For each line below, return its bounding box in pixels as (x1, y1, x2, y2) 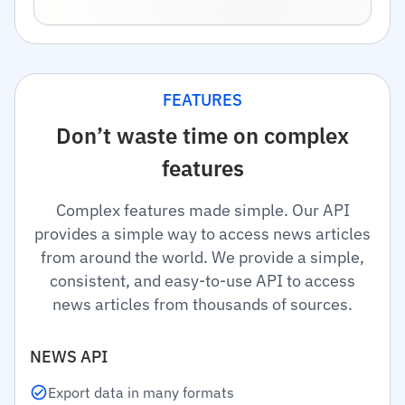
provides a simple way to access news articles (34, 223, 371, 244)
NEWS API (30, 346, 108, 367)
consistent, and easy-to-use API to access (50, 270, 355, 291)
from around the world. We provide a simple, (41, 247, 364, 268)
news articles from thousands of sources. (52, 294, 353, 315)
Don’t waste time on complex (56, 121, 349, 150)
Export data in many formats (48, 383, 234, 401)
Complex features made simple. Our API (55, 200, 350, 221)
